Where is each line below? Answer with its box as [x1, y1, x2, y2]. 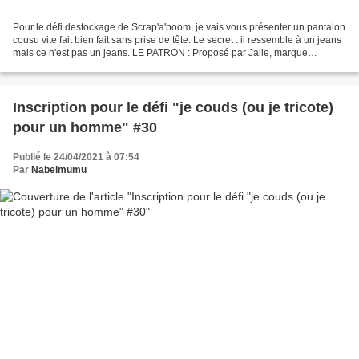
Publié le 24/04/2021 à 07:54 [13, 151, 139, 163]
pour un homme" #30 [13, 119, 157, 135]
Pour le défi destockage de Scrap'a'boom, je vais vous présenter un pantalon [13, 21, 345, 33]
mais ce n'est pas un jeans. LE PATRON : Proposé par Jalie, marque [13, 46, 308, 58]
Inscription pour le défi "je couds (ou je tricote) [13, 99, 333, 115]
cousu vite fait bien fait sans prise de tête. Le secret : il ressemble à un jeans [13, 34, 341, 46]
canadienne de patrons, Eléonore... [13, 59, 166, 71]
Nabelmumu [31, 163, 87, 175]
